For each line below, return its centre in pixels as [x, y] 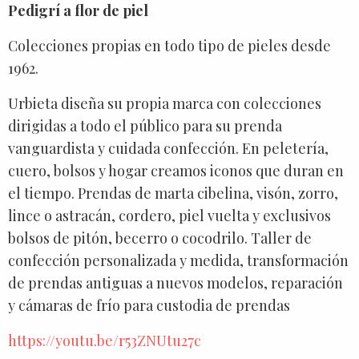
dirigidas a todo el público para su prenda [145, 125]
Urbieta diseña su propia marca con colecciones [165, 103]
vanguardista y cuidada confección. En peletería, [168, 148]
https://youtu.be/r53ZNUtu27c [105, 340]
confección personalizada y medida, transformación [178, 260]
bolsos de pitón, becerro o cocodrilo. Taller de [160, 238]
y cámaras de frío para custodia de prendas [149, 305]
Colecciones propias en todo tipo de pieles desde [169, 45]
